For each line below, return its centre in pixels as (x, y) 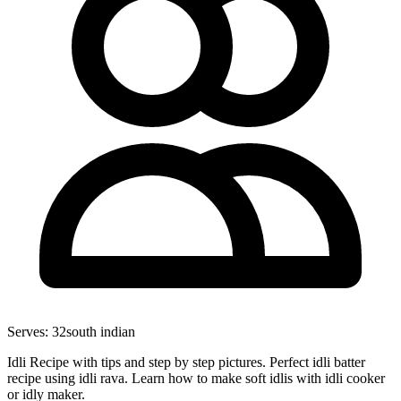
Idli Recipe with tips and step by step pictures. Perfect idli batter (186, 362)
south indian (101, 331)
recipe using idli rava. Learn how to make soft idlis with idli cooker (196, 378)
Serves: (30, 331)
